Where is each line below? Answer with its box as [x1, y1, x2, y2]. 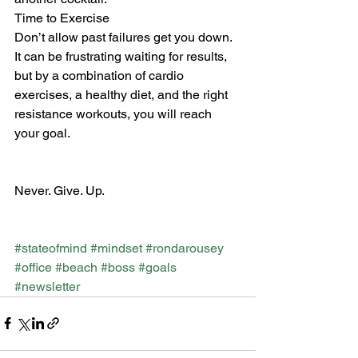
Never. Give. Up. [14, 182, 105, 198]
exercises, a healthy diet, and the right [14, 86, 231, 102]
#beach [55, 259, 97, 275]
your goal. [14, 125, 73, 141]
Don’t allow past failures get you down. [14, 29, 235, 45]
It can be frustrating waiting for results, [14, 48, 230, 64]
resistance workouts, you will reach [14, 105, 215, 121]
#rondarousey [145, 240, 224, 256]
